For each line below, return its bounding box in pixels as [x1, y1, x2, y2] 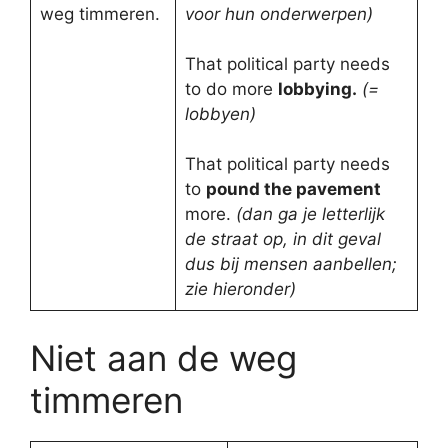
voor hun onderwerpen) [184, 4, 373, 24]
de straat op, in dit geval [184, 229, 381, 249]
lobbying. [277, 79, 357, 99]
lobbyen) [184, 104, 256, 124]
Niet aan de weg [30, 336, 297, 379]
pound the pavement [205, 179, 381, 199]
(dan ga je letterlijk [235, 204, 385, 224]
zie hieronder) [184, 279, 296, 299]
